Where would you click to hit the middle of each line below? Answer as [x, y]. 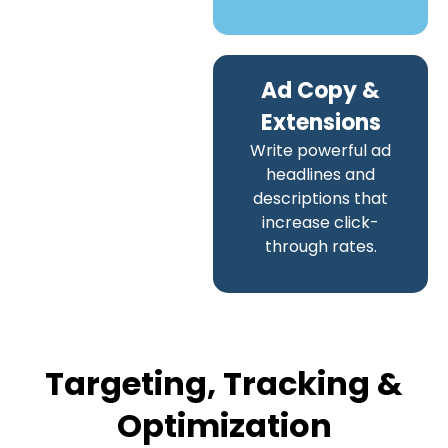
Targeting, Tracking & [224, 384]
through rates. [320, 246]
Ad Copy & [321, 90]
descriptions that [321, 198]
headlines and [321, 174]
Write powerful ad [321, 150]
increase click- [321, 222]
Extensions [320, 122]
